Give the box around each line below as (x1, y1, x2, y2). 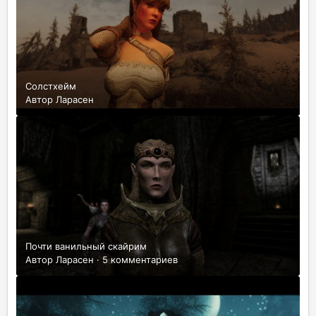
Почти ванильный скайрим (25, 240, 147, 252)
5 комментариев (102, 253, 178, 265)
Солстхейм (25, 80, 76, 92)
